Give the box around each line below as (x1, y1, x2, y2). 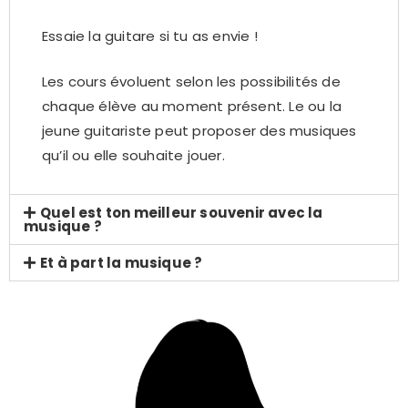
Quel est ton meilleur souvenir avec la (40, 203, 323, 222)
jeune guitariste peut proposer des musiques (42, 120, 357, 140)
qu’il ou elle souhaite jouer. (42, 145, 225, 165)
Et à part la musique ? (40, 253, 203, 272)
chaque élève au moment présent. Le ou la (42, 96, 342, 116)
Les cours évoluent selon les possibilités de (42, 71, 341, 91)
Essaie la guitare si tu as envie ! (42, 26, 258, 46)
